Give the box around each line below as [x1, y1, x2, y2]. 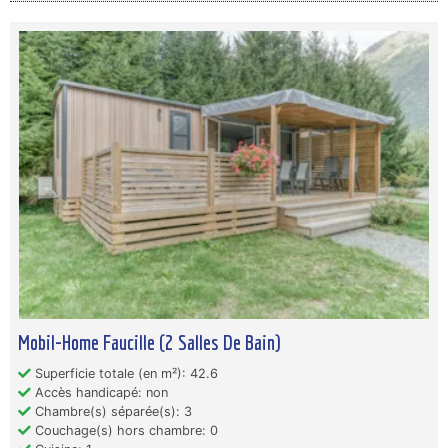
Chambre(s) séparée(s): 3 [31, 404, 192, 419]
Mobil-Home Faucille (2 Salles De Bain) [18, 330, 281, 354]
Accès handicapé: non [31, 385, 168, 400]
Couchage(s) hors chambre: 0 [31, 423, 218, 438]
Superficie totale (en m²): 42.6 [31, 366, 218, 381]
